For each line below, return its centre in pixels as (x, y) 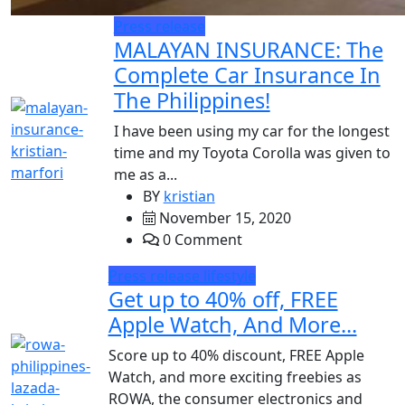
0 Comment (200, 240)
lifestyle (229, 276)
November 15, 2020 (223, 218)
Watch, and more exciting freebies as (235, 377)
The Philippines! (192, 100)
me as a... (145, 174)
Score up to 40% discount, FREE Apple (236, 355)
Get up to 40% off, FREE (223, 299)
